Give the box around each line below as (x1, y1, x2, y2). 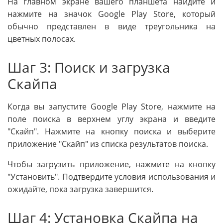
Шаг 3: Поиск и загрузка (7, 57, 170, 77)
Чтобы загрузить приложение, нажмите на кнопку (7, 158, 216, 170)
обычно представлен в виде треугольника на (7, 20, 216, 32)
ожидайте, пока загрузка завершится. (7, 183, 153, 195)
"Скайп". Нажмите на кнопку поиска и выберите (7, 125, 216, 137)
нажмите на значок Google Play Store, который (7, 8, 216, 19)
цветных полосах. (7, 33, 76, 44)
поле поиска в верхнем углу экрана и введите (7, 113, 216, 124)
